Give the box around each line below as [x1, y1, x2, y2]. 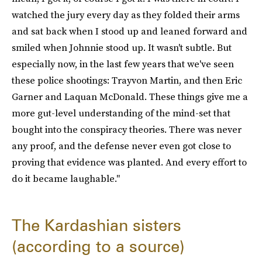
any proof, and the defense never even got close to [12, 139, 231, 152]
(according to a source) [12, 236, 185, 256]
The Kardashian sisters [12, 215, 181, 235]
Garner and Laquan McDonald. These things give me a [12, 90, 248, 103]
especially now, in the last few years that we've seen [12, 57, 234, 70]
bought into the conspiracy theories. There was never [12, 123, 242, 136]
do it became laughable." [12, 172, 120, 185]
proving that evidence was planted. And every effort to [12, 156, 247, 168]
